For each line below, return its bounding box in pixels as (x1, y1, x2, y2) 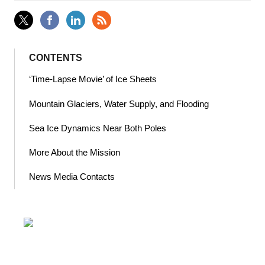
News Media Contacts (29, 172, 115, 182)
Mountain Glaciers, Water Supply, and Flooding (29, 98, 209, 109)
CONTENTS (29, 52, 82, 63)
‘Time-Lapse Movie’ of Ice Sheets (29, 74, 157, 85)
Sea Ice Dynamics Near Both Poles (29, 122, 166, 133)
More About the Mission (29, 147, 120, 157)
